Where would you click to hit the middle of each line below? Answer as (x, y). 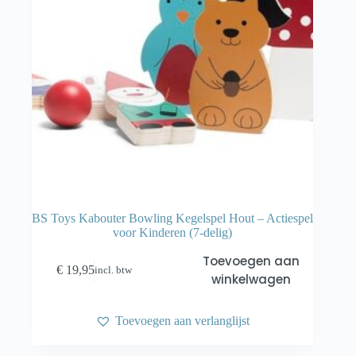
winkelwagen (251, 280)
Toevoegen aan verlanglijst (183, 321)
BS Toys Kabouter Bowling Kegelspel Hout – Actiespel (173, 219)
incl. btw (114, 270)
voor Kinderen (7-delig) (173, 233)
